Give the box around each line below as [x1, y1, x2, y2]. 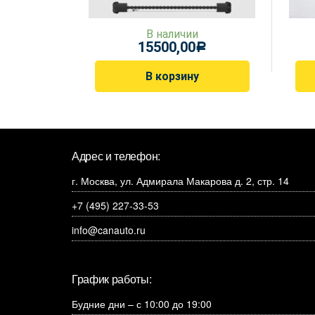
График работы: [72, 270, 152, 287]
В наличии [146, 27, 198, 41]
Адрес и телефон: [72, 147, 160, 164]
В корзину [145, 69, 199, 83]
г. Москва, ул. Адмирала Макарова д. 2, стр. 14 [72, 173, 289, 188]
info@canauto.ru [72, 222, 146, 237]
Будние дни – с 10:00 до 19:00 [72, 296, 212, 311]
